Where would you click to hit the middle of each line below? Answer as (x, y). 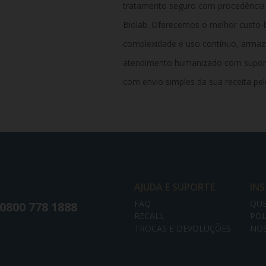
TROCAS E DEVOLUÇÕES (182, 228)
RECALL (149, 216)
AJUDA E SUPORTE (174, 187)
